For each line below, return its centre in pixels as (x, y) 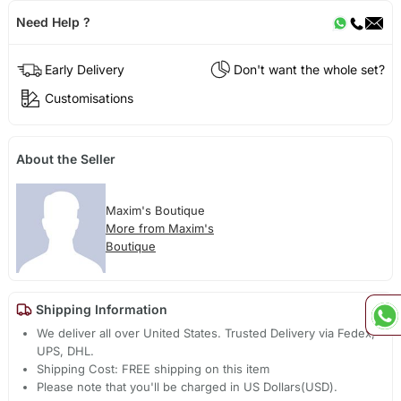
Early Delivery (84, 70)
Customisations (89, 98)
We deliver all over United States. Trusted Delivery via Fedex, (206, 333)
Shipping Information (99, 310)
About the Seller (65, 159)
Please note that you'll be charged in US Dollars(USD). (188, 386)
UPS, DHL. (66, 350)
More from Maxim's (159, 229)
